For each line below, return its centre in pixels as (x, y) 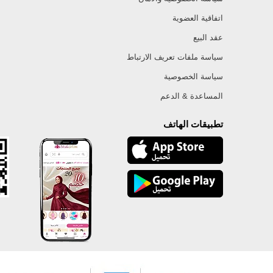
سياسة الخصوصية (193, 76)
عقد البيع (208, 37)
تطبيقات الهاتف (193, 124)
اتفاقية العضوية (198, 18)
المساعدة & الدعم (192, 96)
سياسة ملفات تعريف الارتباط (175, 57)
